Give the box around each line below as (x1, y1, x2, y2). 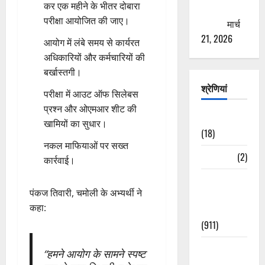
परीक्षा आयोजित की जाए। (44, 14, 130, 28)
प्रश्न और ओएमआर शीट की (44, 102, 137, 116)
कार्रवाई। (44, 154, 75, 167)
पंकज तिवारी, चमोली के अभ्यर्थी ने (30, 186, 142, 200)
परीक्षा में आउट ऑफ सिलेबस (44, 88, 138, 101)
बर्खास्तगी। (44, 66, 82, 79)
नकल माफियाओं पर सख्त (44, 139, 128, 153)
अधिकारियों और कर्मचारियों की (44, 51, 145, 64)
